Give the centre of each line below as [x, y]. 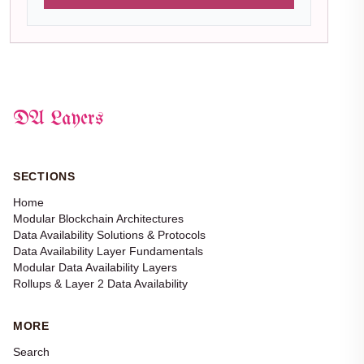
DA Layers [58, 119]
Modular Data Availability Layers [95, 268]
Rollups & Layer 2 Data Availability [100, 284]
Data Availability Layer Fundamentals [108, 251]
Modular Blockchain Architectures [98, 219]
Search [31, 352]
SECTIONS [44, 177]
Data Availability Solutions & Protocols [109, 235]
